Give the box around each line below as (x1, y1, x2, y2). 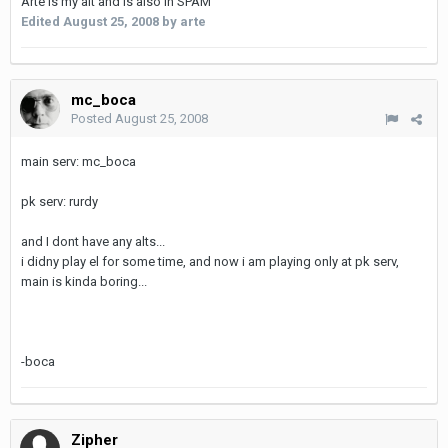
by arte (159, 14, 206, 29)
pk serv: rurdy (21, 194, 98, 209)
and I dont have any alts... (21, 234, 165, 249)
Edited (21, 14, 63, 29)
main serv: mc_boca (21, 154, 136, 169)
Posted (71, 111, 115, 126)
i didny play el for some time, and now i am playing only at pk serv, (21, 254, 399, 269)
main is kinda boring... (21, 274, 147, 289)
